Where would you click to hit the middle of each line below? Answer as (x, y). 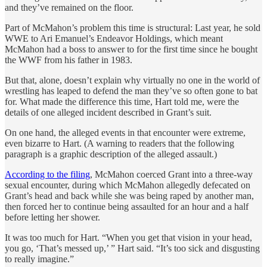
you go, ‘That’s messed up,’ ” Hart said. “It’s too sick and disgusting (132, 248)
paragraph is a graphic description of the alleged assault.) (111, 154)
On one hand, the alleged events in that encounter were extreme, (125, 132)
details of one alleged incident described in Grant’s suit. (108, 112)
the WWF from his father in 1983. (69, 60)
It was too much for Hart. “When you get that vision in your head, (128, 237)
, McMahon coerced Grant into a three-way (171, 174)
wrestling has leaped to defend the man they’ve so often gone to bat (131, 91)
